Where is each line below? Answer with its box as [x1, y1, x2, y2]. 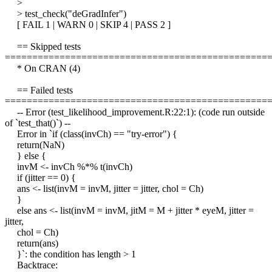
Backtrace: [5, 260, 58, 271]
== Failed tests [5, 85, 73, 96]
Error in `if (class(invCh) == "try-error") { [5, 129, 177, 140]
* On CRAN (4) [5, 63, 80, 74]
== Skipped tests [5, 41, 81, 52]
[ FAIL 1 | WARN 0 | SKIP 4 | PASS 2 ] [5, 19, 171, 30]
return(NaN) [5, 140, 64, 151]
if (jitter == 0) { [5, 172, 76, 183]
